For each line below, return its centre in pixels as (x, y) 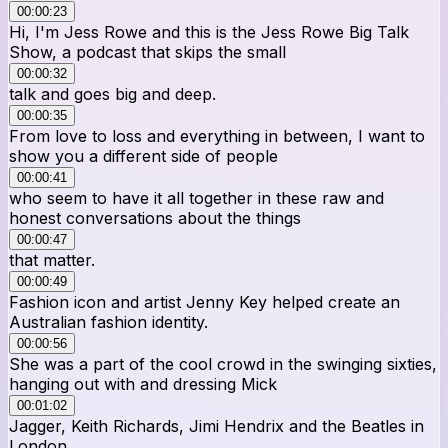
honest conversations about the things (155, 217)
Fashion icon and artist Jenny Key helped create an (204, 301)
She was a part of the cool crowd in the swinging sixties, (223, 363)
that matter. (52, 259)
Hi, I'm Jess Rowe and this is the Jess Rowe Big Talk (209, 31)
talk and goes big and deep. (112, 93)
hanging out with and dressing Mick (143, 383)
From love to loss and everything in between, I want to (217, 135)
